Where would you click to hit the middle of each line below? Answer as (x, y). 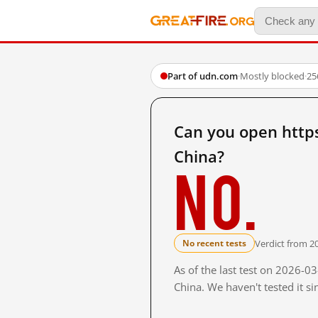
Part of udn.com (203, 76)
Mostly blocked (272, 76)
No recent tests (214, 243)
